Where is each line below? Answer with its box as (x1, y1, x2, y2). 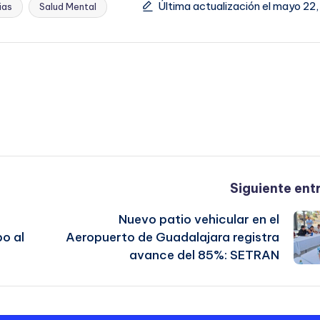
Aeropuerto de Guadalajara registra (66, 229, 280, 245)
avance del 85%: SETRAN (129, 246, 280, 263)
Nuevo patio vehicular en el (119, 211, 280, 227)
